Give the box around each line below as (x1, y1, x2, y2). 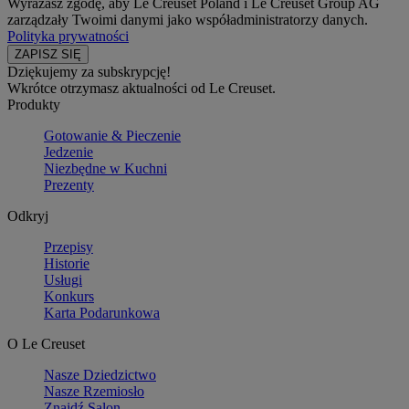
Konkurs (44, 288, 94, 304)
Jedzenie (44, 143, 93, 160)
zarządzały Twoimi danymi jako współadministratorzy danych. (7, 11, 368, 27)
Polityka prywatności (7, 27, 129, 44)
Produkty (7, 96, 60, 112)
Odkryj (7, 207, 48, 224)
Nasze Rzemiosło (44, 383, 144, 399)
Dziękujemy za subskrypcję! (7, 63, 171, 79)
